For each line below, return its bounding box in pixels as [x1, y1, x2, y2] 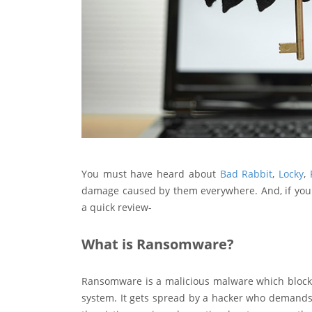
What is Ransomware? [81, 235, 234, 254]
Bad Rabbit [219, 167, 273, 181]
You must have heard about [81, 167, 220, 181]
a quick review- [81, 201, 152, 214]
